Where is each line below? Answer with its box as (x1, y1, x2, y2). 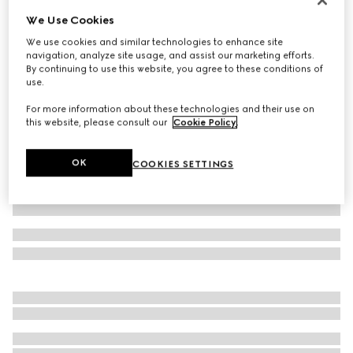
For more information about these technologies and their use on (26, 103, 315, 115)
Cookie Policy (173, 117, 237, 128)
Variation (13, 51, 54, 62)
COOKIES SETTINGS (132, 158, 234, 170)
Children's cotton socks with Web (13, 14, 201, 29)
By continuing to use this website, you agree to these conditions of (26, 63, 324, 75)
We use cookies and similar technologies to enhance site (26, 36, 284, 48)
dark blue (54, 51, 95, 62)
